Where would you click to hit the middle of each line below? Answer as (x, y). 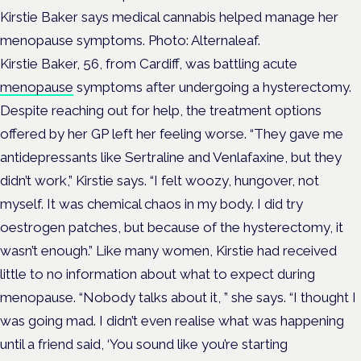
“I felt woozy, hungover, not (234, 180)
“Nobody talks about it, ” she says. (184, 297)
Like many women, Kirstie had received (216, 250)
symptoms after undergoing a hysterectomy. (212, 87)
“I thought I (323, 297)
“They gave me (297, 133)
